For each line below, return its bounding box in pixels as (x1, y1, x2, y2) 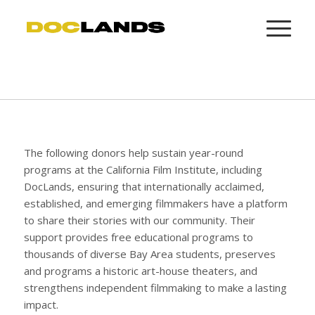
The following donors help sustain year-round (23, 145, 243, 160)
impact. (23, 297, 58, 311)
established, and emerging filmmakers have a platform (23, 195, 288, 210)
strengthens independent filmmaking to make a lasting (23, 280, 287, 295)
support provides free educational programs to (23, 229, 253, 244)
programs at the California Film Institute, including (23, 162, 262, 176)
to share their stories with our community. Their (23, 212, 255, 227)
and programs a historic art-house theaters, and (23, 263, 257, 278)
